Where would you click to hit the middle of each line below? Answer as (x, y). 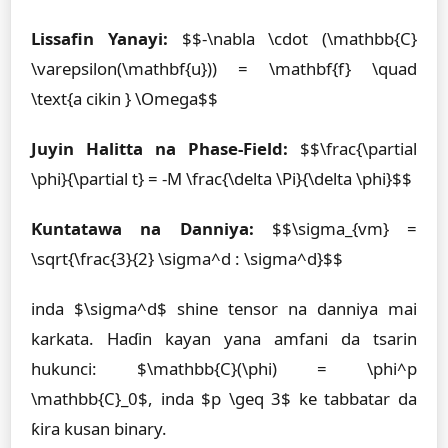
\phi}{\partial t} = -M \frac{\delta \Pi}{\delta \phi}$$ (221, 178)
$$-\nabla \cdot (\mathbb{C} (292, 38)
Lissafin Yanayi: (99, 38)
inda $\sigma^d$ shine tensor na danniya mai (224, 308)
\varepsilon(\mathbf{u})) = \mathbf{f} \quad (224, 68)
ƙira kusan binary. (99, 428)
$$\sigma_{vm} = (335, 228)
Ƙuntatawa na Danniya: (142, 228)
